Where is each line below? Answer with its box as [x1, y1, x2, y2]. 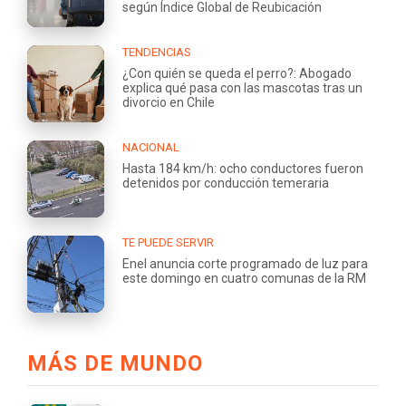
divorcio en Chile [122, 94, 215, 110]
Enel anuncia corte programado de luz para [122, 256, 368, 271]
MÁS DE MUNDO [27, 350, 203, 376]
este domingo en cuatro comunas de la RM [122, 270, 366, 285]
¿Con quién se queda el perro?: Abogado [122, 65, 352, 81]
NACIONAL [122, 140, 179, 154]
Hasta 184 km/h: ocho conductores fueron [122, 160, 363, 176]
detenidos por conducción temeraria [122, 175, 329, 190]
